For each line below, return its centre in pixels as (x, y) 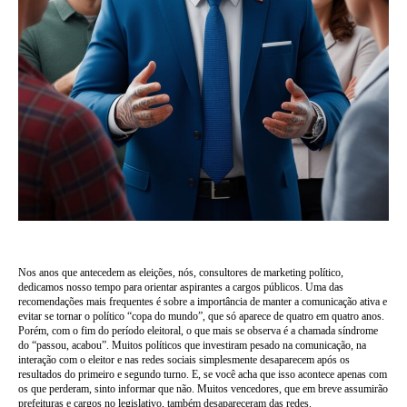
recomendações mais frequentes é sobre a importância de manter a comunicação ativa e (203, 302)
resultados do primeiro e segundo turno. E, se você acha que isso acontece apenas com (203, 374)
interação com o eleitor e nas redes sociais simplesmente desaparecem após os (184, 360)
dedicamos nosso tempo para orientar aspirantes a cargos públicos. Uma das (181, 287)
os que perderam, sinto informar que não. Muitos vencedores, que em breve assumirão (203, 389)
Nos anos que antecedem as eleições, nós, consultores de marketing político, (181, 273)
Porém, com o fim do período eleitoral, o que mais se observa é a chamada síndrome (198, 331)
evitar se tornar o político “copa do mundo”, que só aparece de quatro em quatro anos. (201, 316)
